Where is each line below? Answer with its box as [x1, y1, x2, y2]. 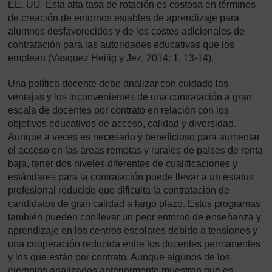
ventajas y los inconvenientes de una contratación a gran [8, 92, 252, 102]
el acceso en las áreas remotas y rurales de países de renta [8, 145, 263, 155]
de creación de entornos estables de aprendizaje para [8, 13, 239, 23]
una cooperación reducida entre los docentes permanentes [8, 239, 260, 249]
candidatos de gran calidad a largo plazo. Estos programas [8, 199, 260, 209]
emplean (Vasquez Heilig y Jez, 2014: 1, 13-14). [8, 53, 214, 63]
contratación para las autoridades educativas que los [8, 39, 234, 50]
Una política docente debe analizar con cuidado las [8, 78, 228, 89]
